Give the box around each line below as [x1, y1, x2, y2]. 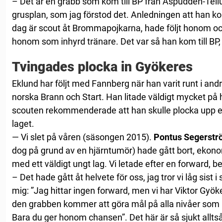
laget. [12, 118, 34, 129]
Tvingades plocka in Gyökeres [12, 59, 193, 75]
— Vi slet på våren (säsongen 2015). [12, 132, 154, 143]
